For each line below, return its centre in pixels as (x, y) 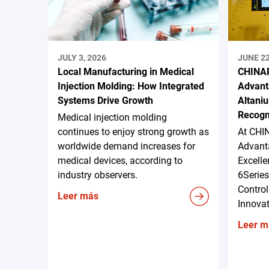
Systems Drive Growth (105, 101)
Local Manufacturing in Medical (126, 72)
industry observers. (98, 175)
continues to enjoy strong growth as (133, 132)
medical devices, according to (120, 161)
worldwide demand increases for (126, 147)
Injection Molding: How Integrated (131, 86)
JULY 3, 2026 (82, 58)
